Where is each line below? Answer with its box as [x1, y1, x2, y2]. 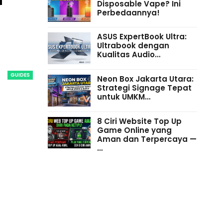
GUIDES [10, 71, 30, 79]
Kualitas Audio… [97, 49, 160, 60]
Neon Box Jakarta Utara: [97, 73, 194, 84]
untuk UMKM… [97, 91, 150, 102]
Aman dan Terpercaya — [97, 133, 197, 144]
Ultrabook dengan [97, 40, 169, 51]
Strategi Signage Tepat [97, 82, 192, 93]
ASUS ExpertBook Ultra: [97, 31, 187, 42]
